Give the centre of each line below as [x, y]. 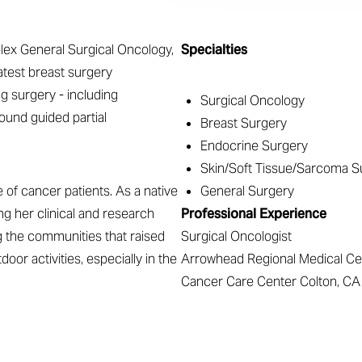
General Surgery [247, 191]
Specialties [214, 50]
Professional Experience [254, 214]
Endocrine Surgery [254, 146]
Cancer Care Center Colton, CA [271, 282]
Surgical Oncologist [236, 236]
